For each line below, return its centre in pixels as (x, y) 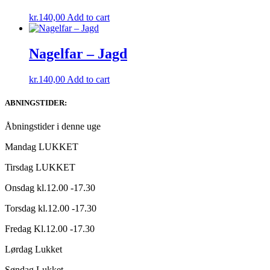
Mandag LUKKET (42, 147)
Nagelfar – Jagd (78, 54)
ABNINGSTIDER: (36, 103)
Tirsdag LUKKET (40, 168)
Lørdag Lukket (33, 250)
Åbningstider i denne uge (53, 127)
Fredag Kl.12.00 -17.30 (50, 229)
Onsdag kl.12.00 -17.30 (50, 188)
